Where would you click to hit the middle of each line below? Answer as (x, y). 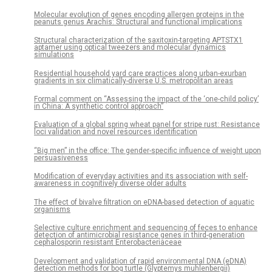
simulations (54, 55)
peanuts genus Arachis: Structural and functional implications (138, 22)
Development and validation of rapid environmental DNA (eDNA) (140, 261)
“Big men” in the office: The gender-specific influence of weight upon (148, 150)
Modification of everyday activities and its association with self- (141, 176)
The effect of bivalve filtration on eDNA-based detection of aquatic (144, 202)
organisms (52, 209)
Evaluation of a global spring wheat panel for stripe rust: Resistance (147, 125)
